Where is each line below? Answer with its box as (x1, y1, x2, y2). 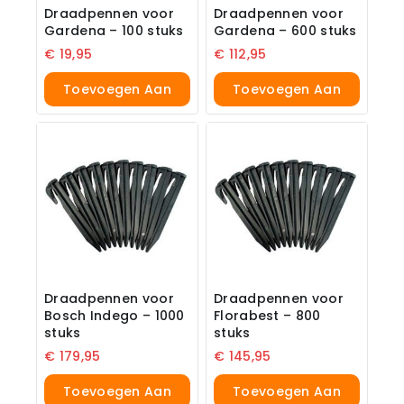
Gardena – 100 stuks (44, 22, 184, 41)
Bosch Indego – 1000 (44, 307, 185, 326)
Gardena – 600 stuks (214, 22, 357, 41)
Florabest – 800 (214, 307, 321, 326)
